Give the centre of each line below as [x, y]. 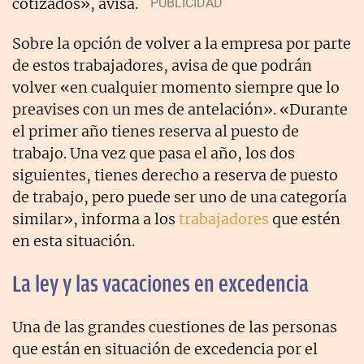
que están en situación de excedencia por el [165, 349]
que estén [305, 219]
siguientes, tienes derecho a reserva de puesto [175, 175]
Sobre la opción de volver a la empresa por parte [182, 43]
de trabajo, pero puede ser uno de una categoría [180, 197]
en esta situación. [74, 240]
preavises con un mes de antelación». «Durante [180, 109]
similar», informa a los [95, 219]
